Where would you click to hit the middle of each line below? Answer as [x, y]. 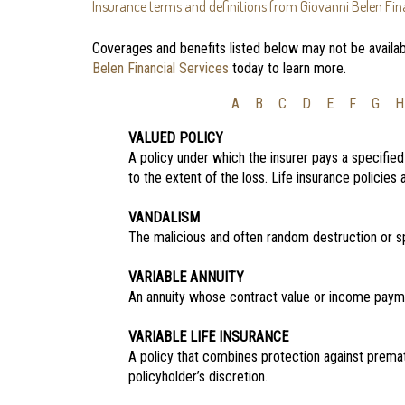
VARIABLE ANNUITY [186, 277]
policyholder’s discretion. [198, 377]
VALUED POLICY [176, 138]
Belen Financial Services [160, 68]
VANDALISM [164, 217]
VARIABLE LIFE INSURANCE [208, 337]
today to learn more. [287, 68]
